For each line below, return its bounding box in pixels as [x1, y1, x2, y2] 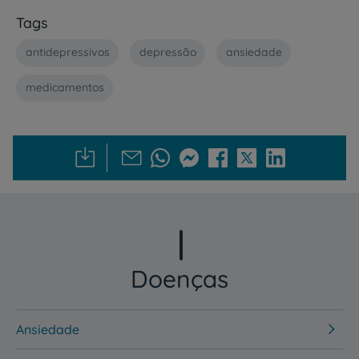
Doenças [131, 263, 228, 294]
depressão [139, 45, 196, 60]
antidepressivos [25, 45, 110, 60]
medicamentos [25, 80, 104, 95]
